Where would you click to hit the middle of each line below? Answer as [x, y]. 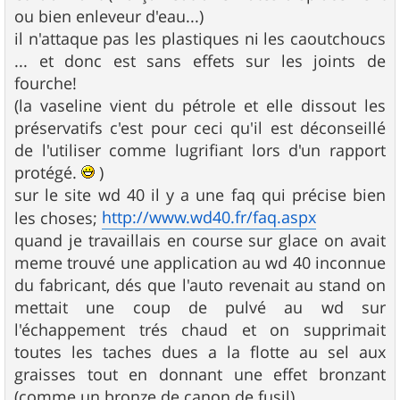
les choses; [58, 217]
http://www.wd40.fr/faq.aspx [209, 217]
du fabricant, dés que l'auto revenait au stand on [200, 284]
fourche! [46, 83]
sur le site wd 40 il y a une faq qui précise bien [200, 194]
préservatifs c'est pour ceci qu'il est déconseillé [200, 127]
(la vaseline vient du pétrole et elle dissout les [200, 105]
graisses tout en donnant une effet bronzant [200, 374]
